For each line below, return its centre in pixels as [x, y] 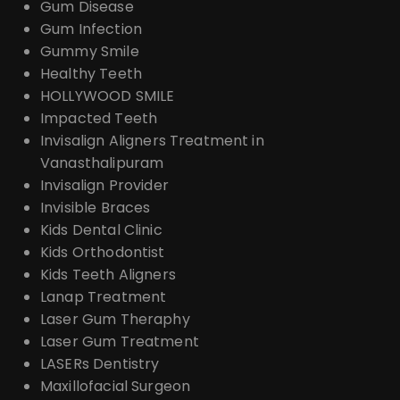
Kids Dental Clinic [101, 229]
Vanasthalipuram [102, 162]
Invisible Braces [96, 207]
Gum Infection [91, 29]
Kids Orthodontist [103, 252]
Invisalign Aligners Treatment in [152, 140]
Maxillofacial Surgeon [116, 386]
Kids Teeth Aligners [108, 274]
